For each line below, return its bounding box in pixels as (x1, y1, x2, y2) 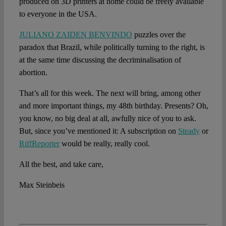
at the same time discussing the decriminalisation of (19, 55, 181, 65)
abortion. (19, 68, 47, 77)
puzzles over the (132, 30, 186, 39)
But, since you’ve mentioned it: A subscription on (19, 127, 178, 136)
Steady (178, 127, 200, 136)
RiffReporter (19, 139, 60, 148)
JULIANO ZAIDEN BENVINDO (19, 30, 132, 39)
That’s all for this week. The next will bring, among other (19, 89, 201, 98)
